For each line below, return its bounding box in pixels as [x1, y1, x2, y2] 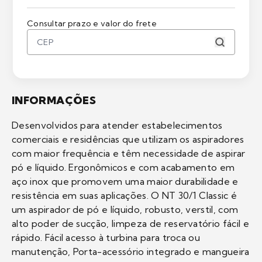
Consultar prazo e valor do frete [27, 18, 157, 29]
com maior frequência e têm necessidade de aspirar [12, 147, 246, 160]
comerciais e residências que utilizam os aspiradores [12, 133, 244, 146]
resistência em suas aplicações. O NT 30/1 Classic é [12, 189, 237, 202]
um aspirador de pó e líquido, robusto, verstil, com [12, 204, 239, 216]
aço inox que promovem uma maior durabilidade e [12, 175, 239, 188]
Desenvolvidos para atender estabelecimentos [12, 119, 223, 132]
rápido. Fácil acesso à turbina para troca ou [12, 232, 201, 244]
